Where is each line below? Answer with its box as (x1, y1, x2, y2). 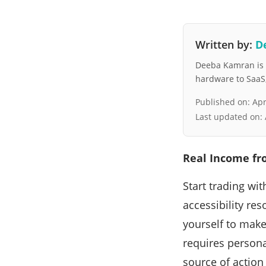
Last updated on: (195, 111, 265, 123)
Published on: (195, 96, 252, 108)
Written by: (195, 37, 255, 52)
